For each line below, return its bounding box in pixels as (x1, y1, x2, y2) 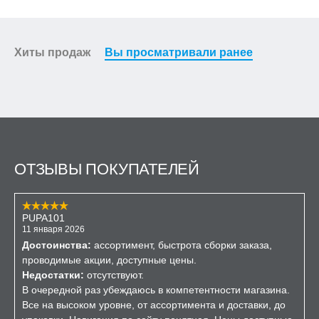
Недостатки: (22, 269, 84, 281)
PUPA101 (22, 212, 65, 224)
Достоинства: (22, 239, 91, 251)
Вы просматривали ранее (105, 46, 253, 58)
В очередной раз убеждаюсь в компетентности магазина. (22, 284, 290, 296)
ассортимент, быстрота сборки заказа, (91, 239, 272, 251)
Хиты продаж (14, 46, 90, 58)
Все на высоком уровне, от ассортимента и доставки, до (22, 299, 286, 310)
